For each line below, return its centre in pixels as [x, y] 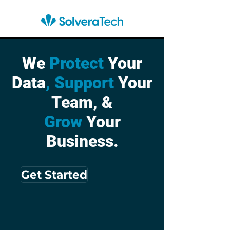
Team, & [82, 102]
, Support [82, 83]
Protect [79, 63]
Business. [82, 141]
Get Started [54, 175]
